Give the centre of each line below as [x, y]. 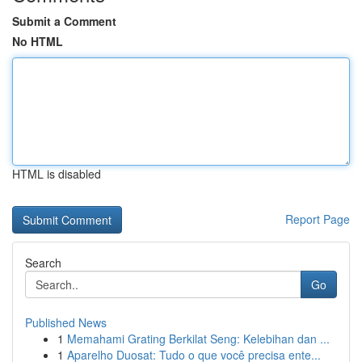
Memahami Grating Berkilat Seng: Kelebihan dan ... [198, 339]
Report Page [318, 219]
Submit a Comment [64, 21]
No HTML [38, 41]
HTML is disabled [57, 174]
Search [43, 263]
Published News [66, 322]
